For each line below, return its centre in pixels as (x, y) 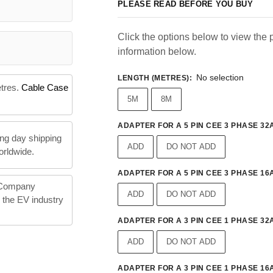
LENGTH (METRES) (154, 78)
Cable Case (44, 88)
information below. (157, 52)
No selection (220, 78)
